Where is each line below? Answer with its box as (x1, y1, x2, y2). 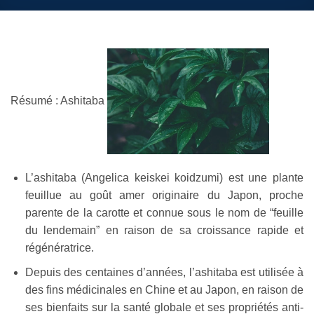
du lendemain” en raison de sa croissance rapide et (25, 224, 303, 237)
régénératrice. (25, 242, 94, 254)
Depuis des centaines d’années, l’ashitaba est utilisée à (25, 266, 303, 278)
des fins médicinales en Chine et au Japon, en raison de (25, 283, 303, 296)
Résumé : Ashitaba (11, 95, 107, 107)
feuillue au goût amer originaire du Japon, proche (25, 189, 303, 202)
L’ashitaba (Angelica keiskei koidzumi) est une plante (25, 172, 303, 184)
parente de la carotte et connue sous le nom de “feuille (25, 207, 303, 219)
